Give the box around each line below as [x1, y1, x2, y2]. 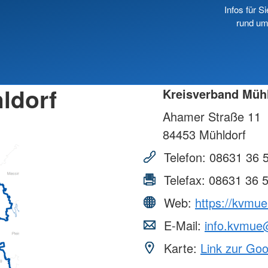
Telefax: [160, 171, 209, 189]
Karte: [160, 239, 200, 257]
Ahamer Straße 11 [163, 108, 261, 126]
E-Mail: [160, 217, 205, 234]
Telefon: [160, 148, 209, 166]
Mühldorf [196, 126, 246, 144]
